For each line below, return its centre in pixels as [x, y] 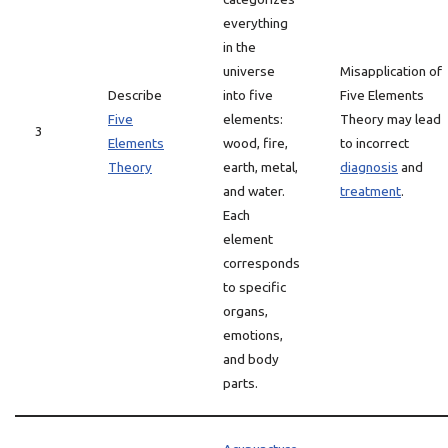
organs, [245, 311]
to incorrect [374, 143]
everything [255, 23]
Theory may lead [390, 119]
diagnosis [369, 167]
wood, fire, [255, 143]
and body [251, 359]
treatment [370, 191]
